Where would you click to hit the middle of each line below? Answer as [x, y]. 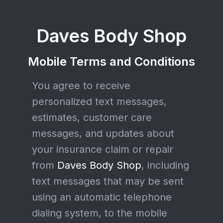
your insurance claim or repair [103, 149]
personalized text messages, [99, 102]
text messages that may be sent [108, 181]
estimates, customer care [92, 117]
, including [165, 165]
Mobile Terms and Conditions [111, 61]
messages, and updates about [103, 133]
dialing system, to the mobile [100, 213]
